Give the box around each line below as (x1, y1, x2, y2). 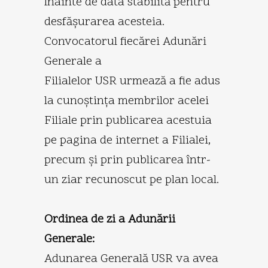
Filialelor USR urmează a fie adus (44, 72, 220, 90)
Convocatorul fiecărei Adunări (44, 33, 206, 50)
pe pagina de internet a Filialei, (44, 132, 211, 149)
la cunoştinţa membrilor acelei (44, 92, 209, 109)
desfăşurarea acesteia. (44, 13, 165, 31)
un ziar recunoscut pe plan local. (44, 171, 219, 188)
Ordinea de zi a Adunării (44, 211, 175, 228)
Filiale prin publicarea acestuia (44, 112, 212, 129)
